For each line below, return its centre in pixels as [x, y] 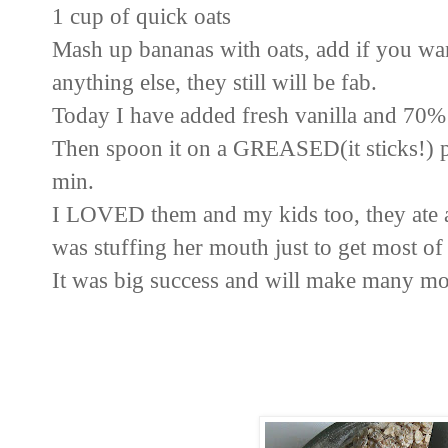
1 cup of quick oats [141, 16]
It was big [101, 280]
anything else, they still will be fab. [217, 82]
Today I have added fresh [173, 115]
